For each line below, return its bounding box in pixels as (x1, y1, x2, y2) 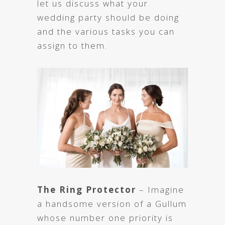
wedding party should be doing (37, 11, 179, 23)
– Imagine (136, 184, 184, 196)
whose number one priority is (37, 212, 173, 224)
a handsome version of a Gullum (37, 198, 187, 210)
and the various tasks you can (37, 25, 175, 37)
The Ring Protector (37, 184, 136, 196)
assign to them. (37, 39, 107, 51)
